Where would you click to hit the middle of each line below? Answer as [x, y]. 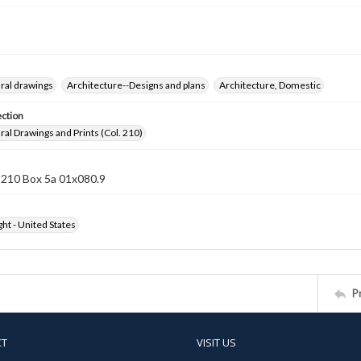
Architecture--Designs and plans [136, 85]
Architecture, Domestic [270, 85]
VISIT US [216, 342]
